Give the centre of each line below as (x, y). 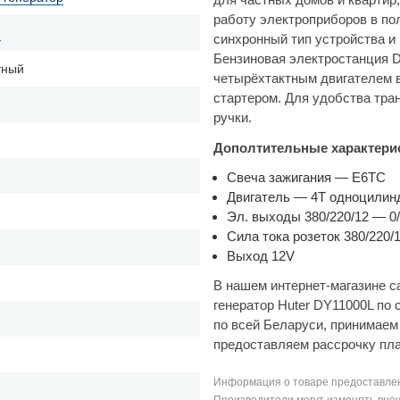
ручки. (233, 118)
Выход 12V (261, 255)
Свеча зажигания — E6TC (306, 177)
